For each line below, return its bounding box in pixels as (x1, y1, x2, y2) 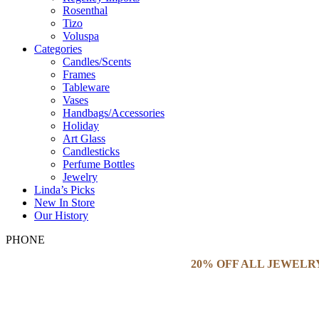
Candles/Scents (63, 55, 131, 68)
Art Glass (63, 132, 105, 145)
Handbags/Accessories (63, 106, 164, 119)
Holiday (63, 119, 99, 132)
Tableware (63, 80, 110, 93)
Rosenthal (63, 4, 108, 16)
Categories (34, 42, 82, 55)
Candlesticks (63, 145, 120, 157)
